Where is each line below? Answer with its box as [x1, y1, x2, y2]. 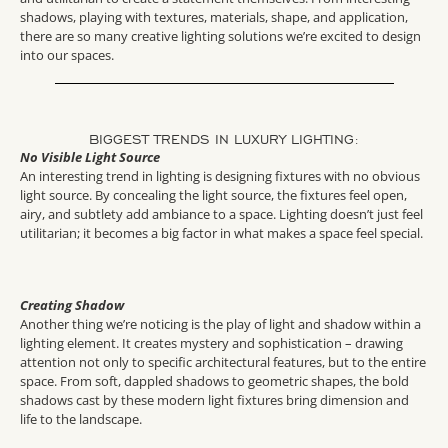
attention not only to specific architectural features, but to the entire [20, 352, 426, 371]
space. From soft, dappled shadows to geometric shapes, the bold [20, 371, 409, 390]
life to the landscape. [20, 409, 142, 428]
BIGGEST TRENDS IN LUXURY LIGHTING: [89, 131, 359, 149]
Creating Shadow [20, 295, 124, 314]
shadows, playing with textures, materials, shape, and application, [20, 8, 408, 27]
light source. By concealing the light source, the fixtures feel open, [20, 186, 407, 205]
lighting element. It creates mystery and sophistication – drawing [20, 333, 403, 352]
